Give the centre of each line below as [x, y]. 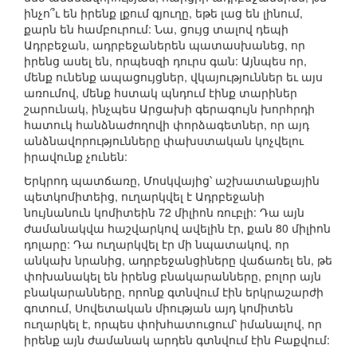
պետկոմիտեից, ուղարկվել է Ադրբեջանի [144, 196]
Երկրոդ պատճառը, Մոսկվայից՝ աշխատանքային [172, 180]
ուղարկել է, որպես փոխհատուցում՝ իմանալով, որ [173, 324]
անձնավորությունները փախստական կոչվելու [164, 141]
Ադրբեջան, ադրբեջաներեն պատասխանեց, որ [165, 45]
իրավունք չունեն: [76, 157]
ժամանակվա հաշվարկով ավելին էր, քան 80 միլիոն [177, 228]
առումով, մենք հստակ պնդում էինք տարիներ [161, 93]
